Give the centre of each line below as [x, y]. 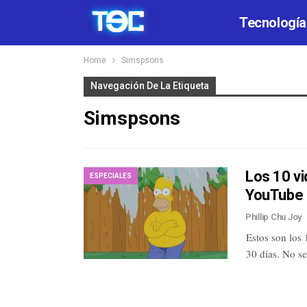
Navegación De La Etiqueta [150, 86]
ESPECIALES [111, 175]
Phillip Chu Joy [274, 217]
